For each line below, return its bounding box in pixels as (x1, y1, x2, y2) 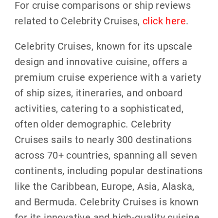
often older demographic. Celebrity (14, 117, 171, 130)
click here (142, 14, 186, 27)
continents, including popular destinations (14, 163, 203, 177)
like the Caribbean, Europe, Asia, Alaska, (14, 179, 195, 192)
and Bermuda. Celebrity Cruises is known (14, 195, 199, 208)
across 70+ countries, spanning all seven (14, 148, 197, 161)
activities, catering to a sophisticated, (14, 101, 183, 114)
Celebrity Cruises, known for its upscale (14, 39, 192, 52)
